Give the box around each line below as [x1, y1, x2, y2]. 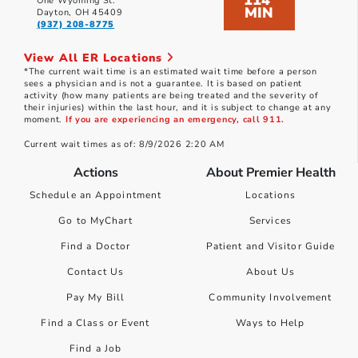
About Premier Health [205, 164, 336, 182]
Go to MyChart [58, 214, 133, 228]
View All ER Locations [24, 50, 167, 66]
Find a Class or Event [41, 316, 150, 330]
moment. [24, 113, 66, 126]
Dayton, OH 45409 [37, 6, 123, 19]
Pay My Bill [66, 291, 125, 304]
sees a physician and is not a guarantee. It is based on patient [24, 78, 302, 90]
